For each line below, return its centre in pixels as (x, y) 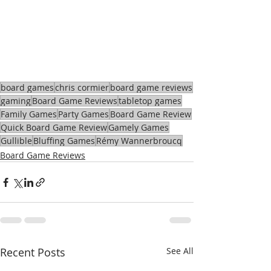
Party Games (83, 114)
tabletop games (150, 101)
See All (180, 251)
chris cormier (82, 88)
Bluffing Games (64, 141)
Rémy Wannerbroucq (139, 141)
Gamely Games (139, 128)
